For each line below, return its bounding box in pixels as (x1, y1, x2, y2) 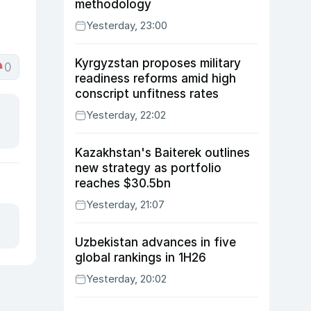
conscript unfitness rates (75, 87, 219, 101)
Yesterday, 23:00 (86, 19, 167, 32)
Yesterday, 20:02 (86, 272, 167, 285)
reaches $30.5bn (75, 176, 171, 190)
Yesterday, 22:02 (86, 108, 166, 121)
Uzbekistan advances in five (75, 235, 236, 249)
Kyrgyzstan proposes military (75, 56, 241, 70)
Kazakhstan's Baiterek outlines (75, 146, 250, 160)
